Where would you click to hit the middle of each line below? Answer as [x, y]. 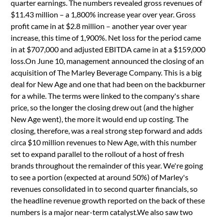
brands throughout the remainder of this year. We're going [107, 165]
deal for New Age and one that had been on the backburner [108, 84]
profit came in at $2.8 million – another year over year [99, 26]
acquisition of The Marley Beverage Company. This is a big [106, 72]
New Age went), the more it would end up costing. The [100, 119]
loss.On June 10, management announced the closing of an [108, 61]
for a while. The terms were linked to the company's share [105, 95]
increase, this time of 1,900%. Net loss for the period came [106, 37]
